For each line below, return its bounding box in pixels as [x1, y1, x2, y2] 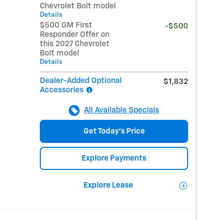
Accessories [40, 86, 86, 94]
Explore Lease [83, 182, 133, 189]
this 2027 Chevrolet [40, 40, 110, 48]
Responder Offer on [40, 31, 110, 39]
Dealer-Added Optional [40, 77, 122, 85]
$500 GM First [40, 22, 93, 29]
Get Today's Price [83, 128, 145, 136]
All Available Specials [84, 107, 160, 114]
